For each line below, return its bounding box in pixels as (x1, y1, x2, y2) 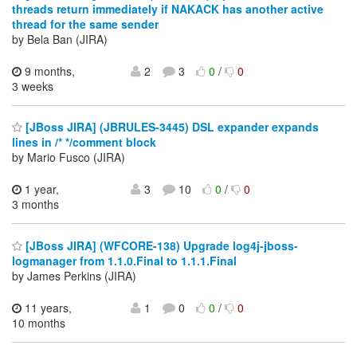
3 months (12, 196, 59, 213)
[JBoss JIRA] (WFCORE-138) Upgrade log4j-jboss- (22, 237, 298, 253)
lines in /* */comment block (12, 134, 156, 151)
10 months (12, 314, 65, 331)
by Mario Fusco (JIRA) (12, 149, 125, 166)
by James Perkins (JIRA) (12, 267, 136, 284)
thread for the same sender (12, 15, 159, 32)
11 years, (22, 299, 72, 316)
